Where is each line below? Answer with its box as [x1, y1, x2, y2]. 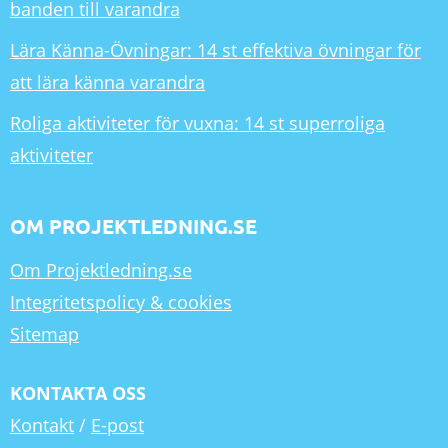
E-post [91, 412, 144, 437]
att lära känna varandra [10, 69, 205, 94]
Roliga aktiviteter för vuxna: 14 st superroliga [10, 110, 385, 135]
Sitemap [10, 321, 79, 346]
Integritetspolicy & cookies [10, 289, 232, 314]
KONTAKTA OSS [10, 380, 146, 405]
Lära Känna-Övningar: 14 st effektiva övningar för [10, 37, 421, 62]
